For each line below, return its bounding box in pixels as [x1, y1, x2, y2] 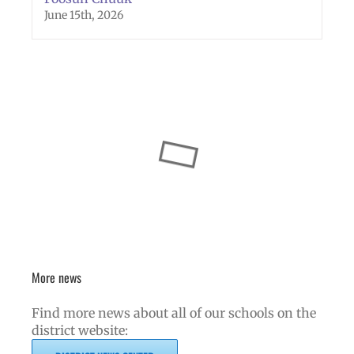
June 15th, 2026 [44, 8, 123, 23]
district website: [32, 322, 128, 338]
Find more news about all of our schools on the [32, 304, 316, 321]
